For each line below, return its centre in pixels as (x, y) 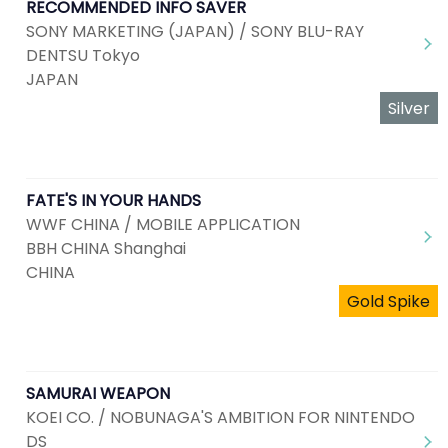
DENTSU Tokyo (83, 55)
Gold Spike (388, 301)
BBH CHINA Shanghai (106, 248)
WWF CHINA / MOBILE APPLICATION (163, 224)
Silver (409, 108)
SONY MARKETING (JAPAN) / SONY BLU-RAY (195, 31)
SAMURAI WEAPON (98, 393)
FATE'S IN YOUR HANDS (113, 200)
